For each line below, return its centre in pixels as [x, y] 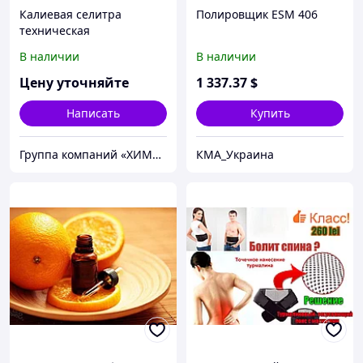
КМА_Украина [235, 155]
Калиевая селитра [70, 15]
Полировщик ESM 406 [257, 15]
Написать [93, 113]
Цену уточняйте [74, 83]
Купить [270, 113]
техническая [55, 31]
